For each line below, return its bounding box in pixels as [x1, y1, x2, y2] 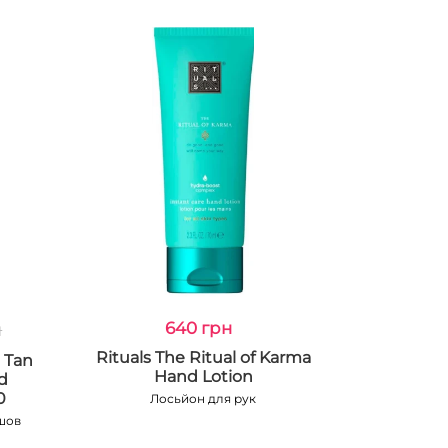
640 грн [164, 318, 232, 338]
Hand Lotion [153, 367, 253, 386]
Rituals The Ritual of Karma [95, 348, 311, 367]
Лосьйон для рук [150, 391, 257, 406]
